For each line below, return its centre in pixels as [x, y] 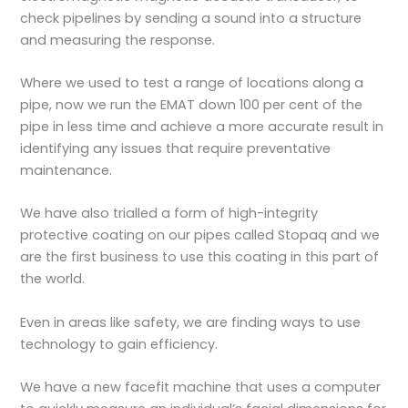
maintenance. [66, 170]
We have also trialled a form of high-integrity [169, 214]
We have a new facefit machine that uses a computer [201, 387]
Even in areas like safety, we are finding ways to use [191, 322]
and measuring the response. [118, 40]
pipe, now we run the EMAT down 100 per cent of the [192, 104]
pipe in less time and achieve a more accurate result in [202, 126]
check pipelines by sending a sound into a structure [191, 18]
